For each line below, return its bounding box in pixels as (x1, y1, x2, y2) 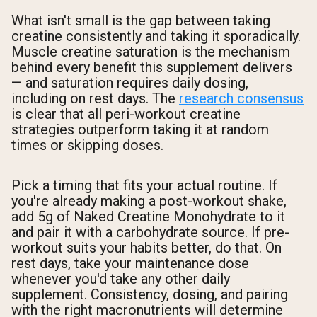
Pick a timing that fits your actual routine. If (11, 177, 277, 195)
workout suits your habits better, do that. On (11, 239, 282, 257)
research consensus (179, 89, 304, 107)
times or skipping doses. (11, 136, 163, 154)
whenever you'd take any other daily (11, 270, 230, 288)
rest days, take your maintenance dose (11, 255, 249, 272)
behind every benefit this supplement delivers (11, 58, 292, 76)
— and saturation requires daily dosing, (11, 74, 248, 91)
